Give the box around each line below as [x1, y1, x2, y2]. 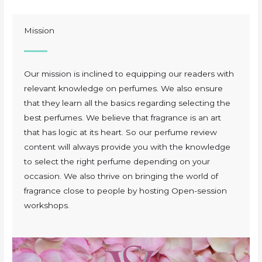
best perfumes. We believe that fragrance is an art [24, 112, 222, 122]
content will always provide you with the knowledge [24, 142, 231, 151]
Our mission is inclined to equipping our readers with [24, 68, 235, 78]
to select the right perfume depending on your [24, 156, 211, 166]
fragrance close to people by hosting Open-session [24, 185, 227, 195]
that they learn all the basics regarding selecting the [24, 98, 231, 108]
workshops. [24, 200, 70, 210]
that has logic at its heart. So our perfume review [24, 127, 218, 137]
